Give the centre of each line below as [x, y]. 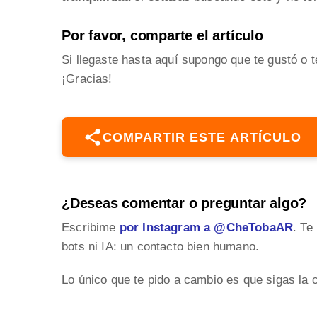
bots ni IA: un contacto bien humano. [161, 247]
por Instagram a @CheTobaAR [206, 228]
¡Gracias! [87, 79]
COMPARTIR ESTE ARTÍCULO [202, 138]
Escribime [91, 228]
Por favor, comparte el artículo [162, 36]
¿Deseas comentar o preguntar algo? [184, 203]
